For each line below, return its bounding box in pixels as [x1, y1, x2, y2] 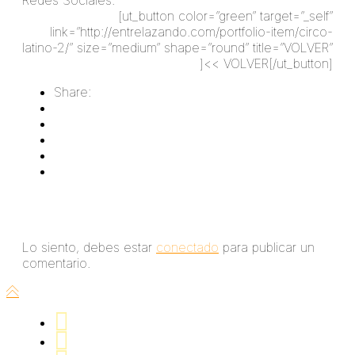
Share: [54, 84, 91, 101]
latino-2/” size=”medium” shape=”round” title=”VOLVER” [22, 40, 333, 56]
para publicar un [219, 239, 315, 255]
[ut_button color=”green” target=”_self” [118, 8, 333, 25]
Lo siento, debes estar [22, 239, 156, 255]
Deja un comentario [22, 207, 156, 225]
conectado [156, 239, 219, 255]
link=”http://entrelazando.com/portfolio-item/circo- [50, 24, 333, 40]
